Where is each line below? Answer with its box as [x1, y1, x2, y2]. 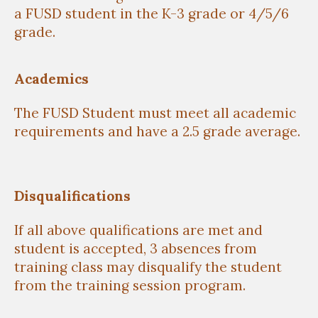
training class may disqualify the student [14, 258, 282, 276]
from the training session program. [14, 277, 249, 295]
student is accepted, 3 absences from [14, 240, 257, 258]
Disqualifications [14, 187, 131, 204]
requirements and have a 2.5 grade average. [14, 123, 300, 141]
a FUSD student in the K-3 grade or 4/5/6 [14, 4, 289, 22]
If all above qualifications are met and [14, 221, 263, 239]
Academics [14, 70, 89, 87]
